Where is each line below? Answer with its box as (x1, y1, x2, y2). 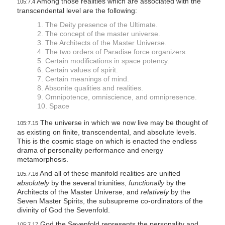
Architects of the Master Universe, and (17, 188, 141, 196)
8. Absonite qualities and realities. (37, 84, 143, 92)
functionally (128, 179, 164, 187)
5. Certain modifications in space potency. (37, 57, 169, 65)
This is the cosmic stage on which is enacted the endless (17, 137, 197, 146)
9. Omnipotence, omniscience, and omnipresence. (37, 93, 197, 101)
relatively (140, 188, 169, 196)
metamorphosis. (17, 155, 68, 164)
